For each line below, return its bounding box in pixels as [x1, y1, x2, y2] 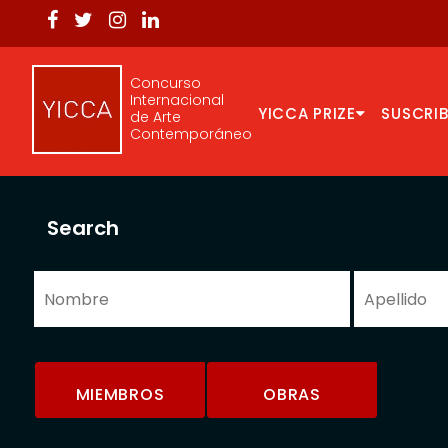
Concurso [130, 73, 201, 93]
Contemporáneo [130, 124, 252, 144]
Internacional [130, 90, 224, 110]
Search [47, 214, 119, 242]
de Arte [130, 107, 181, 127]
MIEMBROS [75, 383, 165, 406]
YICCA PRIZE [258, 102, 356, 124]
